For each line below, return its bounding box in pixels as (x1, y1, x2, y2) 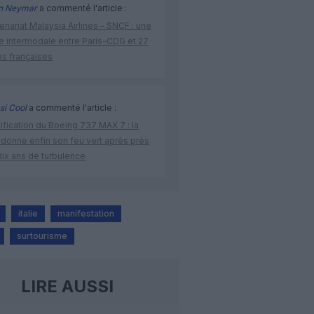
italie (18, 208, 38, 219)
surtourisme (17, 231, 67, 242)
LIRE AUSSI (20, 276, 114, 297)
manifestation (57, 208, 114, 219)
